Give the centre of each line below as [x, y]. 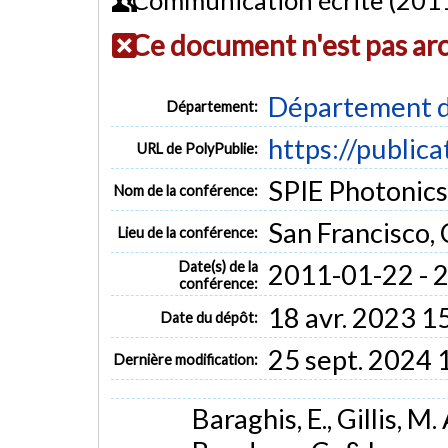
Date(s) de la [219, 266]
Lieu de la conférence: [188, 232]
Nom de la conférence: [186, 190]
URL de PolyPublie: [198, 148]
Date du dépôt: [210, 317]
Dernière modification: [186, 359]
